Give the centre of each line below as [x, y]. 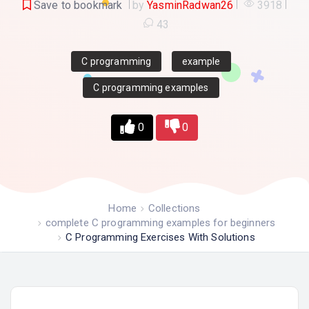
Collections [174, 208]
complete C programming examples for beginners [160, 223]
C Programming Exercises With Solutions [160, 237]
